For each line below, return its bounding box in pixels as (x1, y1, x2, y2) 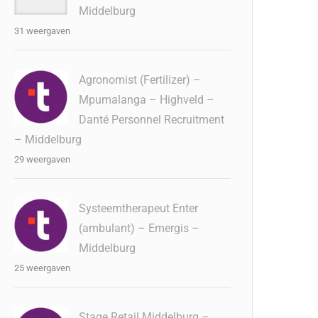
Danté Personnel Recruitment (79, 113, 225, 126)
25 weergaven (14, 263, 71, 273)
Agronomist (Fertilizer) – (79, 73, 202, 87)
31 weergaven (14, 26, 71, 36)
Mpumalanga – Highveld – (79, 93, 215, 106)
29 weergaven (14, 154, 71, 165)
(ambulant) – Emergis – (79, 221, 200, 235)
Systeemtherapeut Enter (79, 202, 199, 215)
